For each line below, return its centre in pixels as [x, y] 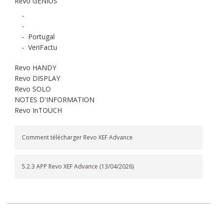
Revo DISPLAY [37, 78]
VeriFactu [43, 47]
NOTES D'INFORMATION [54, 100]
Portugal [41, 37]
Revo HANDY [35, 68]
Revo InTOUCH [38, 110]
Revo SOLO [33, 89]
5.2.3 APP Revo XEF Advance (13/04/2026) [78, 166]
